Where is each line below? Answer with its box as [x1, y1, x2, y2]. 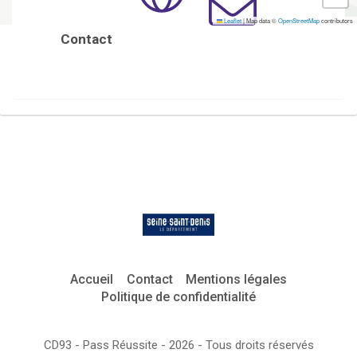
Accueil [69, 271, 113, 287]
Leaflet [222, 16, 241, 25]
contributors [320, 16, 353, 25]
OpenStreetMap [278, 16, 320, 25]
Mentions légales [186, 271, 288, 287]
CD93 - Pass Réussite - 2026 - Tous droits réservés [43, 337, 314, 352]
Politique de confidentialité [101, 288, 256, 304]
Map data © [245, 16, 278, 25]
